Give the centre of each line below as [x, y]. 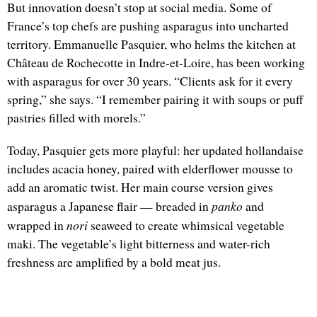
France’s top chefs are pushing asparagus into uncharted [148, 26]
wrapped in [37, 226]
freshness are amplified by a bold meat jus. [114, 263]
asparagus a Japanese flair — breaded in [109, 207]
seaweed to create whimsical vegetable [186, 226]
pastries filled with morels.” [76, 118]
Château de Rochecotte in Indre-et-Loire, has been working [156, 63]
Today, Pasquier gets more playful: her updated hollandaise [155, 151]
